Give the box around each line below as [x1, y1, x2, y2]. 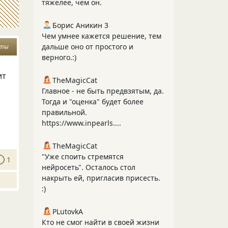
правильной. [42, 107, 87, 117]
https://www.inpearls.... [42, 118, 121, 128]
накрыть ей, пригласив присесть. [42, 173, 160, 183]
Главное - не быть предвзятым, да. [42, 86, 164, 96]
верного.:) [42, 52, 76, 62]
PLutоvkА [52, 207, 83, 216]
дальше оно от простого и [42, 42, 133, 51]
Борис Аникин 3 [52, 20, 108, 30]
